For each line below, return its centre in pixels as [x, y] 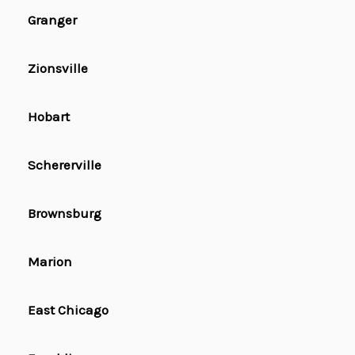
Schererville [65, 165]
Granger [52, 20]
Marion [50, 262]
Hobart [49, 117]
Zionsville [58, 69]
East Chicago [68, 310]
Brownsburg [65, 214]
